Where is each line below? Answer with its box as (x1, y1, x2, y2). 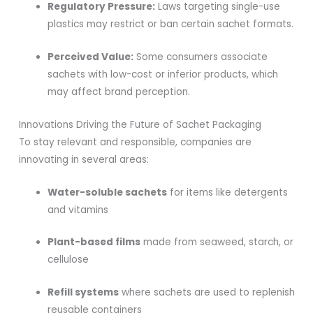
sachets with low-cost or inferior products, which (48, 67, 279, 81)
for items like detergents (167, 185, 289, 199)
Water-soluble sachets (48, 185, 168, 199)
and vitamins (48, 203, 109, 217)
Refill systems (48, 286, 119, 300)
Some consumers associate (133, 50, 268, 64)
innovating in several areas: (19, 152, 150, 166)
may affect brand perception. (48, 85, 191, 99)
